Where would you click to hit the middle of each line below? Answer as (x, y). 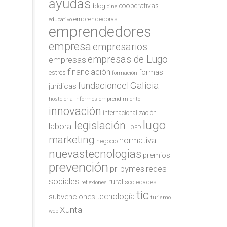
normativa (138, 140)
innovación (75, 111)
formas (151, 72)
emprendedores (100, 32)
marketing (72, 140)
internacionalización (130, 113)
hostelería (61, 99)
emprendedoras (96, 19)
